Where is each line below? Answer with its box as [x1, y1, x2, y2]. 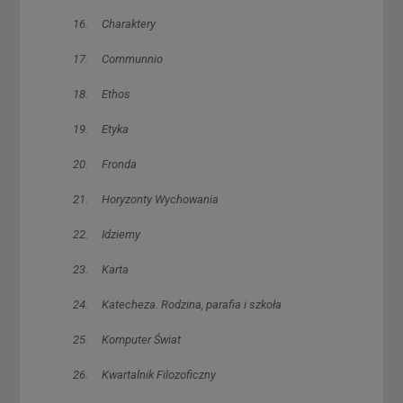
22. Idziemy [72, 227, 140, 241]
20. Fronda [72, 157, 137, 171]
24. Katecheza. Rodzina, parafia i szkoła [72, 297, 282, 311]
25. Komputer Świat [72, 332, 181, 346]
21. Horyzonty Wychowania [72, 192, 219, 206]
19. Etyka [72, 121, 129, 136]
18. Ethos [72, 86, 130, 101]
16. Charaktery [72, 16, 156, 31]
